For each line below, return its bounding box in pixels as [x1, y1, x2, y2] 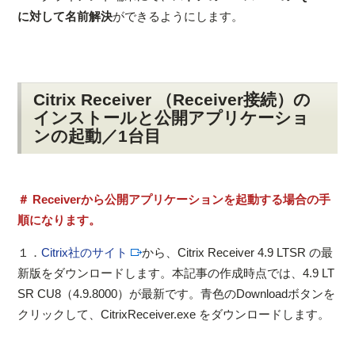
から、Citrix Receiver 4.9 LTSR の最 [142, 245, 334, 259]
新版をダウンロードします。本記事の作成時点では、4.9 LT [17, 265, 335, 280]
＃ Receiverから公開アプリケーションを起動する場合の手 [17, 192, 331, 206]
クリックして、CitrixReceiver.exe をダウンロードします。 [17, 307, 330, 321]
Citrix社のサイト [41, 245, 128, 259]
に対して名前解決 [17, 9, 113, 23]
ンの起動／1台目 [33, 126, 162, 146]
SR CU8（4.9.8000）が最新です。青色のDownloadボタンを [17, 286, 336, 300]
